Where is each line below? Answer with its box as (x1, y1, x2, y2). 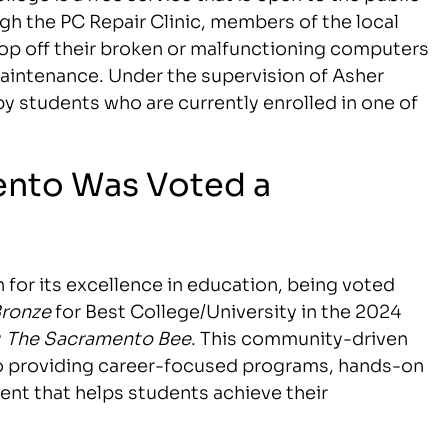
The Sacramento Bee (6, 323, 192, 350)
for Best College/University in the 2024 (51, 296, 402, 323)
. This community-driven (191, 323, 409, 350)
